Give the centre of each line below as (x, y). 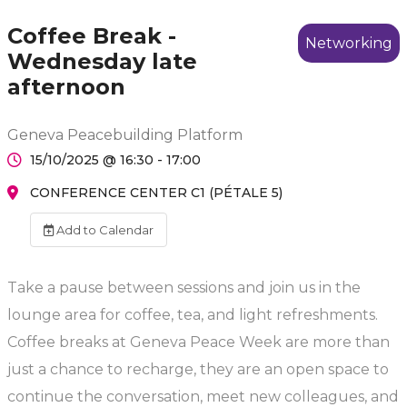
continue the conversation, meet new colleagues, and (203, 397)
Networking (349, 43)
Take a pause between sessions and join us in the (184, 288)
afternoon (66, 87)
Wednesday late (102, 61)
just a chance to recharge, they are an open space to (198, 369)
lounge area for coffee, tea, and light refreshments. (193, 315)
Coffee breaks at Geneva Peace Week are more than (199, 342)
